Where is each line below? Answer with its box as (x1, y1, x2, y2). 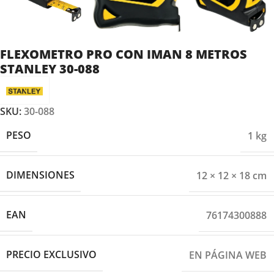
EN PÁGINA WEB (189, 248, 267, 262)
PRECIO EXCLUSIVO (6, 248, 97, 262)
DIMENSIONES (6, 168, 75, 182)
